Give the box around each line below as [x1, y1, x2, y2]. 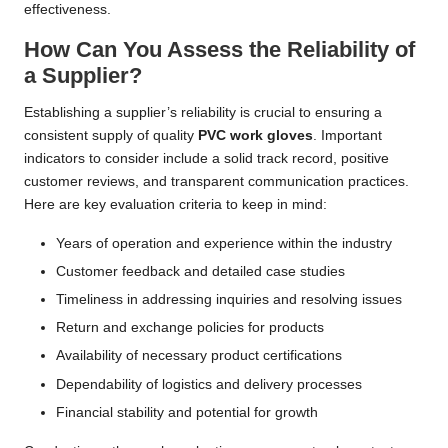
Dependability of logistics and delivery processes [56, 376, 362, 392]
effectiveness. [24, 2, 111, 18]
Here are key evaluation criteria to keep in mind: [24, 197, 327, 213]
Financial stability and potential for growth [56, 404, 318, 420]
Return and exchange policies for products [56, 320, 324, 336]
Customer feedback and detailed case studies [56, 264, 345, 280]
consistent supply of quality [24, 128, 198, 144]
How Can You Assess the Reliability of [24, 37, 415, 63]
